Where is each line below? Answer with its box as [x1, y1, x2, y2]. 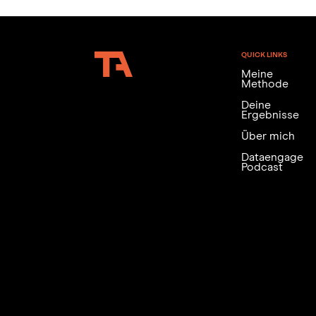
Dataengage [241, 152, 303, 164]
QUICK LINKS [241, 49, 287, 59]
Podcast [241, 162, 283, 174]
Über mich [241, 130, 295, 142]
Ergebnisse [241, 109, 299, 121]
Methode [241, 78, 288, 90]
